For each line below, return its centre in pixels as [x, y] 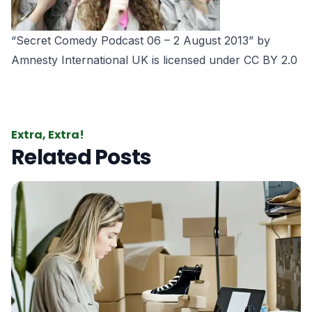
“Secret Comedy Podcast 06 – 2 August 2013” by [141, 40]
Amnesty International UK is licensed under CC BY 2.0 [154, 60]
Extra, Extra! [48, 135]
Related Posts [81, 157]
